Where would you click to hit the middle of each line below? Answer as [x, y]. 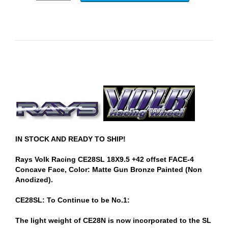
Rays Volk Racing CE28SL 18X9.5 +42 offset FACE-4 [105, 159]
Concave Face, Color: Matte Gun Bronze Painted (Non [109, 169]
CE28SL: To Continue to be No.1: [73, 200]
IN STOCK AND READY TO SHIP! [70, 139]
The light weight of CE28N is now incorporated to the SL [113, 220]
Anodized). [34, 179]
